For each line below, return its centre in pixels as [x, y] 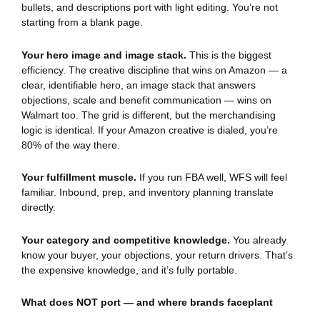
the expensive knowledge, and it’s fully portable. [129, 270]
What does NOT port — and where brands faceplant [147, 302]
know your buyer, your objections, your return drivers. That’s [157, 255]
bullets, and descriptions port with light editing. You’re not [150, 7]
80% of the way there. [71, 145]
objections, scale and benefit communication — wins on [146, 100]
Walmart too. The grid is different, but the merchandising [149, 115]
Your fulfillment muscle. [79, 177]
